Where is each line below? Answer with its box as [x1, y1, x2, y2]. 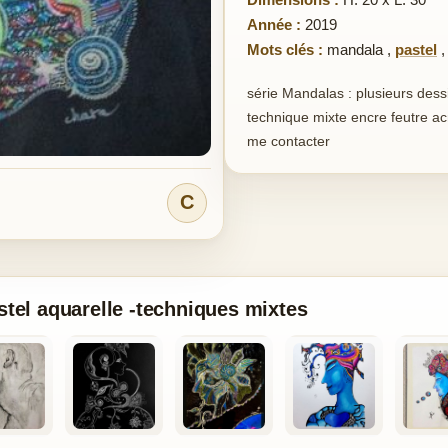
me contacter [247, 133, 330, 149]
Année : [247, 16, 301, 33]
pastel [395, 41, 437, 58]
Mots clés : [247, 41, 323, 58]
